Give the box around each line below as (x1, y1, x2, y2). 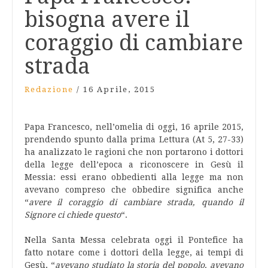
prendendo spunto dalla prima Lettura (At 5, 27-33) (25, 135, 243, 144)
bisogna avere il (25, 7, 190, 32)
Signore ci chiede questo (25, 210, 121, 220)
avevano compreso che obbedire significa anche (25, 185, 243, 194)
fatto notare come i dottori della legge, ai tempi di (25, 248, 243, 257)
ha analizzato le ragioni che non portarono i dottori (25, 147, 243, 157)
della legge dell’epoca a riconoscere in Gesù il (25, 160, 243, 169)
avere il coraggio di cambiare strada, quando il (29, 197, 243, 207)
